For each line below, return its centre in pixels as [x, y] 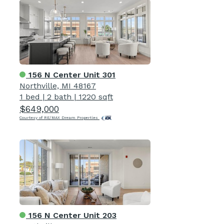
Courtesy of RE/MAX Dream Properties [59, 117]
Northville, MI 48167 [58, 85]
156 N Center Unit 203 [71, 215]
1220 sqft [96, 96]
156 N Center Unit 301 [71, 74]
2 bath [59, 96]
